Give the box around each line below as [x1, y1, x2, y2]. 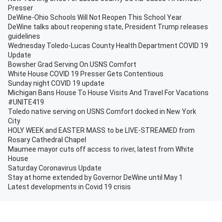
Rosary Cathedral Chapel [8, 136, 86, 144]
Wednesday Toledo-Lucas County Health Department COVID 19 [8, 42, 208, 50]
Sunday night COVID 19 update [8, 79, 105, 87]
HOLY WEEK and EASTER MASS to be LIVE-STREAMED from [8, 126, 195, 134]
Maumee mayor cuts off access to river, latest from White [8, 145, 194, 153]
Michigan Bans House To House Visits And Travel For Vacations [8, 89, 209, 97]
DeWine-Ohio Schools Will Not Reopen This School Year [8, 13, 182, 21]
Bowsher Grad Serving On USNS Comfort [8, 60, 136, 68]
